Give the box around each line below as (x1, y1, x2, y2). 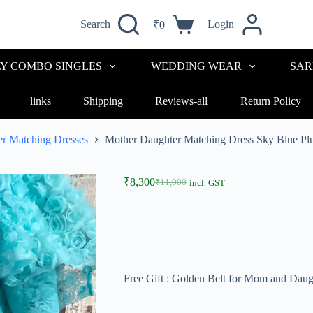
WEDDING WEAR (150, 60, 242, 72)
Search (80, 18, 110, 30)
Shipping (83, 95, 124, 107)
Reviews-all (155, 95, 208, 107)
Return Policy (240, 95, 301, 107)
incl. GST (189, 178, 225, 189)
